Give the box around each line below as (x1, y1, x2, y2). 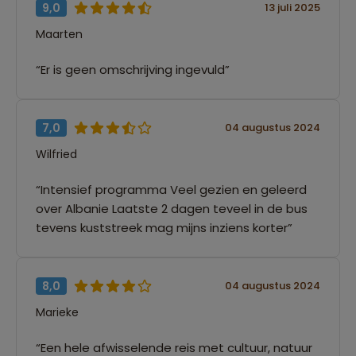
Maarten (36, 25, 83, 42)
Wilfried (36, 145, 77, 162)
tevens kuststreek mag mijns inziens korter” (36, 219, 292, 236)
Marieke (36, 304, 79, 320)
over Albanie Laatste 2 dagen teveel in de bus (36, 199, 308, 217)
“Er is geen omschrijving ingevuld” (36, 60, 230, 78)
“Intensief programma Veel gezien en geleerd (36, 180, 307, 198)
